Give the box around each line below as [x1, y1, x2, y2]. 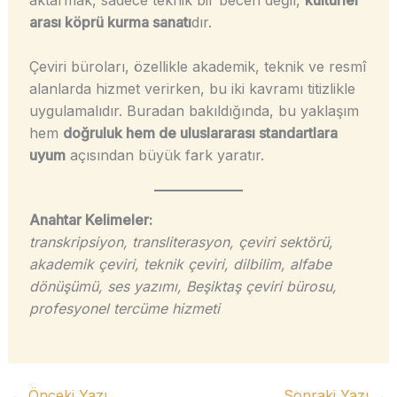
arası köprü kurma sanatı [28, 12, 191, 31]
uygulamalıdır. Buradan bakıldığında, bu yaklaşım [28, 102, 359, 121]
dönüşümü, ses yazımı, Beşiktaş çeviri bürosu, [28, 276, 337, 295]
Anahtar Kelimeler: [28, 210, 152, 229]
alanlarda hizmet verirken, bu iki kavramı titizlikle [28, 80, 355, 98]
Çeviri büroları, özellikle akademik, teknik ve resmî [28, 58, 366, 76]
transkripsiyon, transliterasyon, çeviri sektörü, [28, 232, 333, 251]
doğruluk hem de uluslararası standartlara [62, 124, 338, 143]
